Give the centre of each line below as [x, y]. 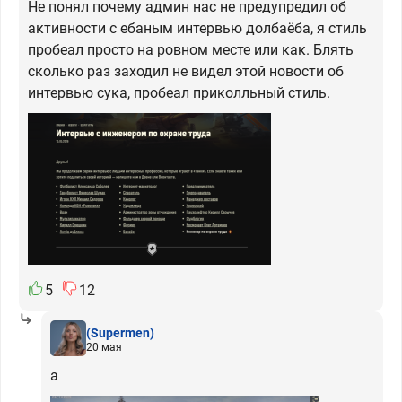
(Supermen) [120, 332]
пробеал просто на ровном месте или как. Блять [191, 50]
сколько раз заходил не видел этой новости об [186, 72]
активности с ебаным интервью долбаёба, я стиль [197, 29]
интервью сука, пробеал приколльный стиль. [179, 93]
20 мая [104, 347]
